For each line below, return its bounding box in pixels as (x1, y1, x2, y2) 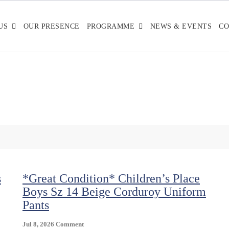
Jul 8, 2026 (22, 220, 54, 228)
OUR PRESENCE (23, 22, 80, 30)
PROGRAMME (86, 22, 134, 30)
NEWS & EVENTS (150, 22, 212, 30)
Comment (56, 220, 84, 228)
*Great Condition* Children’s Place (22, 172, 200, 185)
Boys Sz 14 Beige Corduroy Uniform (22, 185, 206, 198)
